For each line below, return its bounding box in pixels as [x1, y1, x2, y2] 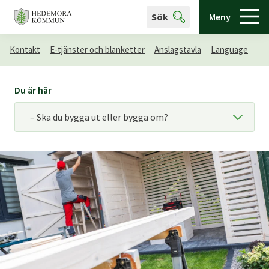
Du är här [14, 84, 52, 96]
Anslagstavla [154, 44, 201, 55]
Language [211, 44, 248, 55]
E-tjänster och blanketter [50, 44, 145, 55]
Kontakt [10, 44, 40, 55]
